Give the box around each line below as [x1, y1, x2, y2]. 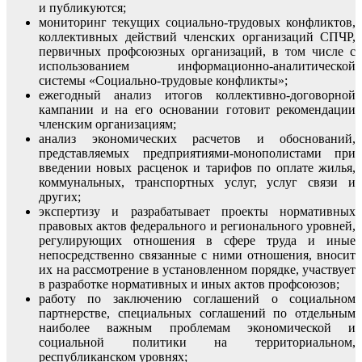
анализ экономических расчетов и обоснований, [39, 131, 356, 145]
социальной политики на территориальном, [39, 335, 356, 349]
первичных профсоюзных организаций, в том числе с [39, 44, 356, 58]
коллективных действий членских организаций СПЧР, [39, 29, 356, 44]
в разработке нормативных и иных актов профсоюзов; [39, 276, 339, 291]
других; [39, 189, 81, 204]
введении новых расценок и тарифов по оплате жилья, [39, 160, 356, 175]
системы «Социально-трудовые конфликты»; [39, 73, 288, 87]
